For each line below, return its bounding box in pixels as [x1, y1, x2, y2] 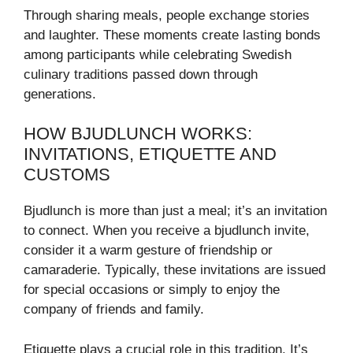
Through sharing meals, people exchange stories [24, 7, 310, 23]
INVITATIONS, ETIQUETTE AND [24, 144, 277, 165]
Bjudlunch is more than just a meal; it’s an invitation [24, 203, 327, 219]
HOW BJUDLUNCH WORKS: [24, 124, 252, 144]
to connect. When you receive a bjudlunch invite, [24, 223, 310, 239]
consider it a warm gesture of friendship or [24, 243, 273, 258]
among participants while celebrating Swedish [24, 46, 292, 62]
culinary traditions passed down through [24, 66, 258, 82]
